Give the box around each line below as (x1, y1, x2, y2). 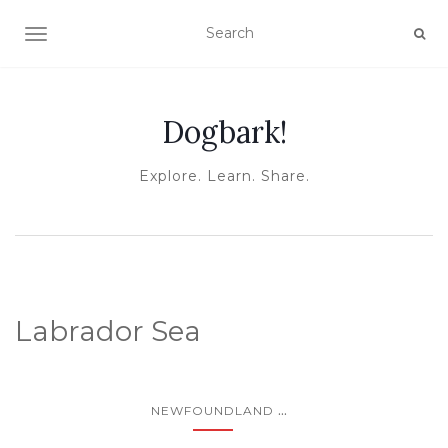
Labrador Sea (15, 314, 201, 348)
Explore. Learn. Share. (138, 167, 310, 185)
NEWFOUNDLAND (151, 403, 274, 418)
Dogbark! (161, 113, 287, 151)
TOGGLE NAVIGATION (35, 27, 194, 45)
